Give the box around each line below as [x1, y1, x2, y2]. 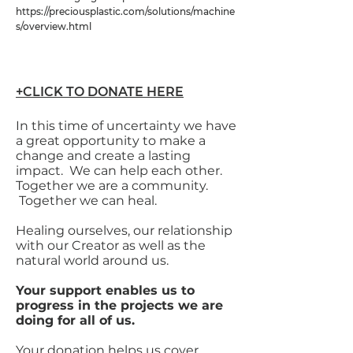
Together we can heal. [16, 193, 157, 208]
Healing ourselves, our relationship [16, 223, 232, 238]
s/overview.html [16, 20, 91, 32]
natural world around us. [16, 253, 175, 268]
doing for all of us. [16, 313, 135, 328]
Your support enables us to [16, 283, 195, 298]
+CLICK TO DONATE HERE [16, 84, 184, 99]
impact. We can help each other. [16, 163, 222, 178]
